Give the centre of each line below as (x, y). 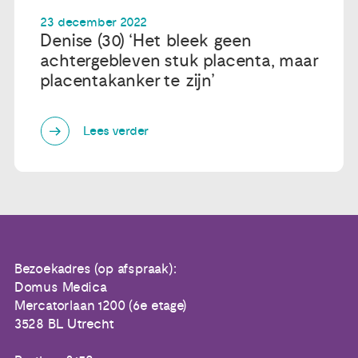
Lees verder (116, 131)
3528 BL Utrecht (64, 324)
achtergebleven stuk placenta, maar (179, 60)
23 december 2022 (94, 22)
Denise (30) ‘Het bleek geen (146, 40)
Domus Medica (60, 287)
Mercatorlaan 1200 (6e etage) (101, 306)
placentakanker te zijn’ (127, 80)
